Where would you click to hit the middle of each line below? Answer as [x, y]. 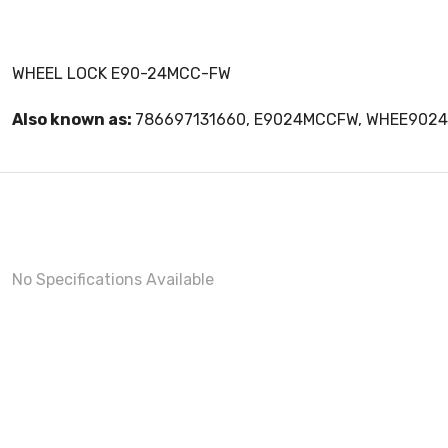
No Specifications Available [113, 279]
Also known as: [73, 119]
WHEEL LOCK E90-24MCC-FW [121, 73]
